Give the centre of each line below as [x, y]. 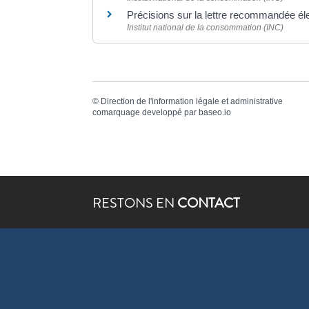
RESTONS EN [135, 203]
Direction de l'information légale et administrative [192, 102]
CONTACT [209, 203]
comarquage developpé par [146, 113]
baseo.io [215, 113]
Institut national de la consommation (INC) [206, 28]
